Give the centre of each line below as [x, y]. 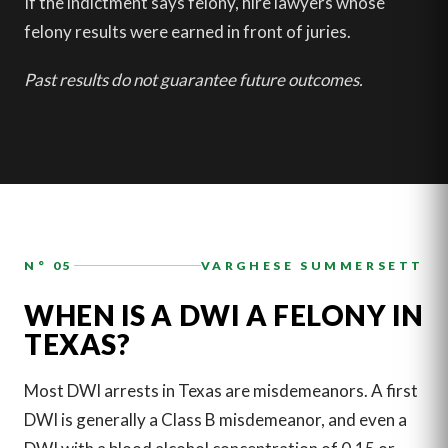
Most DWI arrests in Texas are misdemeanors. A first [221, 391]
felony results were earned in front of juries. [187, 32]
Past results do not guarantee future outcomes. [193, 79]
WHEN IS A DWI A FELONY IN [224, 314]
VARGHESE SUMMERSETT [312, 266]
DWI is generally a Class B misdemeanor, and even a [215, 420]
